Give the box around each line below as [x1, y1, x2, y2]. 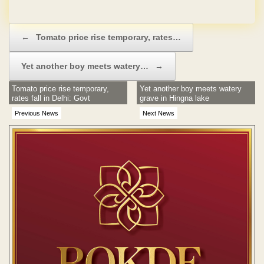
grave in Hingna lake [140, 94, 210, 103]
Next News [143, 110, 175, 117]
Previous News [15, 110, 58, 117]
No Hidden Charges [95, 7, 169, 17]
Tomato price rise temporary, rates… [34, 32, 181, 42]
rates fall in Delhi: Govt [12, 94, 90, 103]
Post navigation [9, 24, 62, 34]
